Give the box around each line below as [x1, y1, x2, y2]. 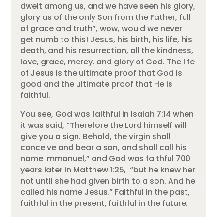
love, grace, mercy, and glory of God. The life [20, 56, 195, 68]
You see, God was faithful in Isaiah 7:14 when [20, 108, 194, 120]
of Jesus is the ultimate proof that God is [20, 67, 183, 79]
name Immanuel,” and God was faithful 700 [20, 153, 191, 165]
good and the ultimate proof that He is [20, 78, 173, 90]
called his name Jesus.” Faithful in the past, [20, 186, 190, 198]
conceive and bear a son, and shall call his [20, 142, 187, 154]
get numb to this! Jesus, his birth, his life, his [20, 34, 193, 46]
